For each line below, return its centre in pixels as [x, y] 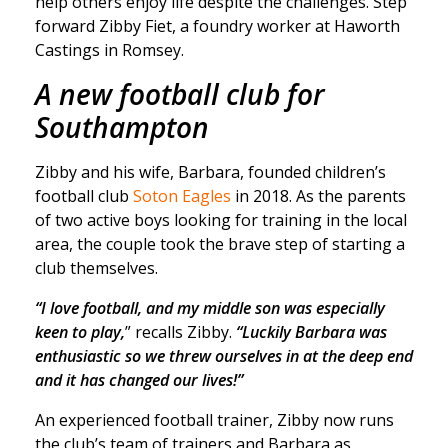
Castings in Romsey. [109, 50]
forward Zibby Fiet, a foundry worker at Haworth [217, 26]
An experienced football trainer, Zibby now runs [214, 420]
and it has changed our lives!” [139, 380]
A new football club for [179, 94]
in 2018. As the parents [318, 196]
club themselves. [96, 268]
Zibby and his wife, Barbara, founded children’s [210, 172]
